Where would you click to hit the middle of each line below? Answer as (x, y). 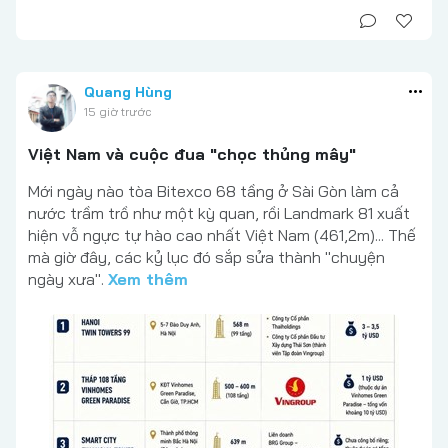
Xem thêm (148, 279)
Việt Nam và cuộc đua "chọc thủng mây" (192, 154)
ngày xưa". (68, 279)
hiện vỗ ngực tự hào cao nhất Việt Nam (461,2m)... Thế (222, 235)
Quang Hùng (128, 92)
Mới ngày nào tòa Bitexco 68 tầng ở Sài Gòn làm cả (213, 191)
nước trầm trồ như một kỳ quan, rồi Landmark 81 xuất (219, 213)
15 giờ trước (117, 112)
